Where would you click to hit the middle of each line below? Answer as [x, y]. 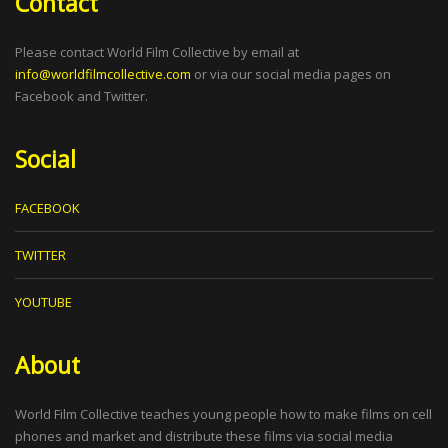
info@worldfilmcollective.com [103, 74]
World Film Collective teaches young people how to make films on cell [223, 414]
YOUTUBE [43, 302]
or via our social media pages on [291, 74]
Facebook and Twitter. [81, 96]
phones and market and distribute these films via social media [204, 436]
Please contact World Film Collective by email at [157, 52]
